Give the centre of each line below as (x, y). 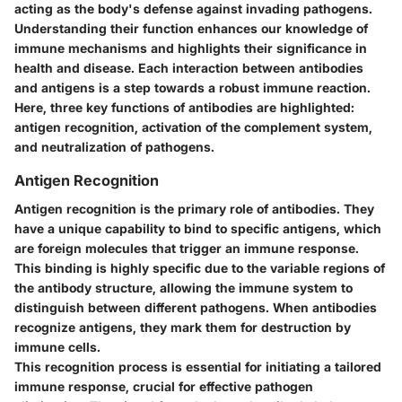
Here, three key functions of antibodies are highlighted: (184, 107)
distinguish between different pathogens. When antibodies (196, 308)
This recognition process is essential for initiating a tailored (198, 367)
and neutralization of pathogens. (114, 146)
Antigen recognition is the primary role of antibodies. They (194, 209)
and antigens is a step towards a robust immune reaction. (192, 87)
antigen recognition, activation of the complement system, (193, 127)
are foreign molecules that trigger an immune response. (187, 249)
